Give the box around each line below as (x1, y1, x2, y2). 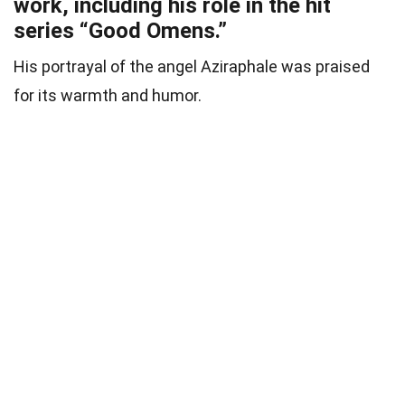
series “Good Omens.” (14, 18, 227, 44)
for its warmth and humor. (14, 86, 202, 106)
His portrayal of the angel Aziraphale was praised (14, 57, 370, 77)
